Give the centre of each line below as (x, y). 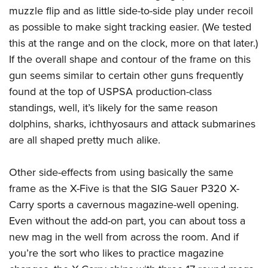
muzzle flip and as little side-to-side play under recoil (131, 11)
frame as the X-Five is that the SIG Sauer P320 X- (124, 189)
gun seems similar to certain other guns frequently (126, 76)
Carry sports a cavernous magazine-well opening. (124, 205)
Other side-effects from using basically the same (121, 173)
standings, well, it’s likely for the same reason (113, 108)
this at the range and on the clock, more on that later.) (133, 43)
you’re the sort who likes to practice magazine (116, 253)
